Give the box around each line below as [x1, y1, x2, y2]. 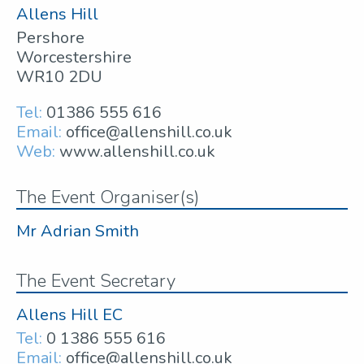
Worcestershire [16, 46, 132, 69]
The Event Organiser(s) [16, 185, 199, 210]
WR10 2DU [16, 66, 102, 89]
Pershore [16, 27, 84, 50]
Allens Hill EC [16, 304, 123, 327]
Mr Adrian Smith [16, 220, 139, 243]
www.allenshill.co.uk [59, 141, 215, 163]
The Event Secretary [16, 269, 175, 294]
